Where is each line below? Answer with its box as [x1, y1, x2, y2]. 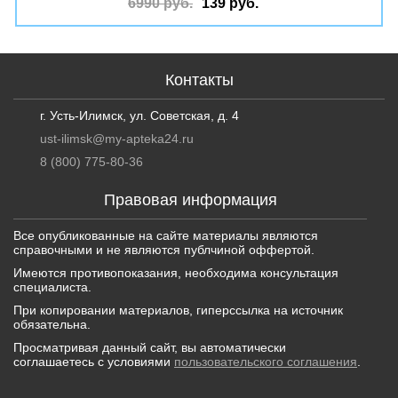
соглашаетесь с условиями [13, 354, 174, 369]
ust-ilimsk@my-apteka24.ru [40, 131, 194, 146]
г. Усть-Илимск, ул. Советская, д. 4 [40, 108, 239, 123]
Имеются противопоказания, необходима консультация [13, 266, 338, 280]
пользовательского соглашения [174, 354, 357, 369]
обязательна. [13, 317, 91, 331]
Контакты [164, 71, 234, 89]
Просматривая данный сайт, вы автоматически [13, 340, 286, 354]
